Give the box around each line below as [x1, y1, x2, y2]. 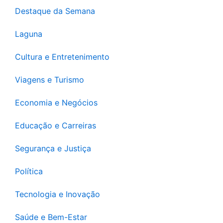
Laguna [15, 28, 42, 39]
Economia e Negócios [15, 97, 98, 108]
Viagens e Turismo [15, 74, 84, 85]
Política [15, 166, 43, 176]
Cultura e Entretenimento [15, 51, 110, 62]
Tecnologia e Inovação [15, 189, 100, 199]
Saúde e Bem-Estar [15, 212, 87, 222]
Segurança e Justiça [15, 143, 91, 153]
